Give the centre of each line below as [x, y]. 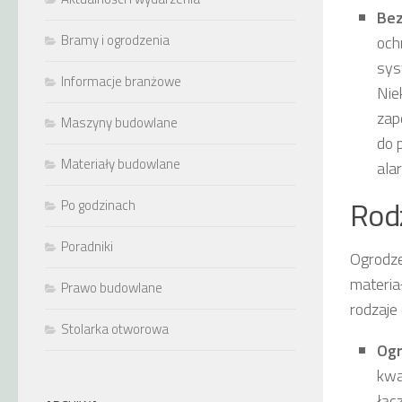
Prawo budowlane [112, 288]
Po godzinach [98, 205]
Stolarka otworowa [115, 329]
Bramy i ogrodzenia [115, 40]
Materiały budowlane [121, 164]
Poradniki [87, 246]
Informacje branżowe [121, 81]
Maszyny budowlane [119, 122]
